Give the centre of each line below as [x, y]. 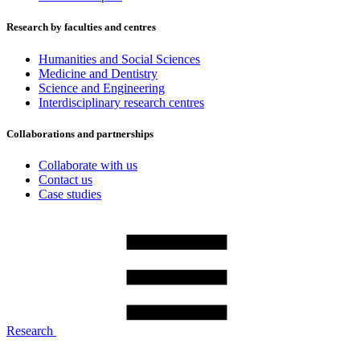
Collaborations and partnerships [80, 133]
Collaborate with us [88, 165]
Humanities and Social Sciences [119, 59]
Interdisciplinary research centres [121, 102]
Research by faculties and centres [81, 27]
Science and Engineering [102, 88]
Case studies [70, 194]
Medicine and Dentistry [98, 73]
